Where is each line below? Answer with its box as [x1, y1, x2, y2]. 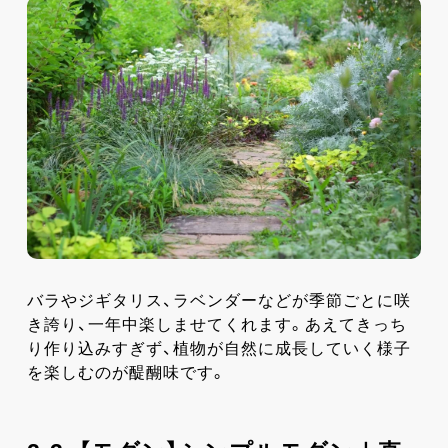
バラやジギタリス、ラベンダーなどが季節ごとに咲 [26, 291, 411, 309]
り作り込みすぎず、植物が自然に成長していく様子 [26, 339, 411, 357]
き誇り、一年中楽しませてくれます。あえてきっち [26, 315, 407, 333]
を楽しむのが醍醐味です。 [26, 363, 227, 381]
